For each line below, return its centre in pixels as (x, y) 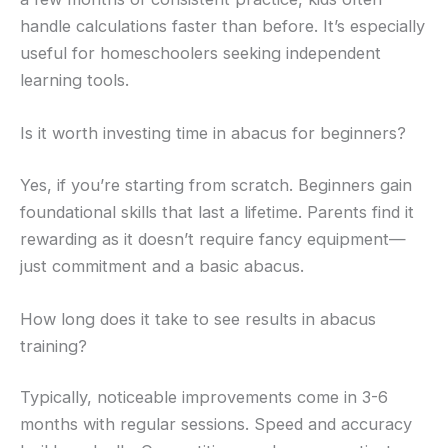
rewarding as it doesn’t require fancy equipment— (213, 238)
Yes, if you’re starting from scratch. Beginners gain (216, 184)
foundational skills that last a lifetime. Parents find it (217, 211)
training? (53, 345)
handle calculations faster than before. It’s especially (222, 25)
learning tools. (74, 79)
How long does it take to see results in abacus (198, 318)
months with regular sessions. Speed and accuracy (216, 424)
